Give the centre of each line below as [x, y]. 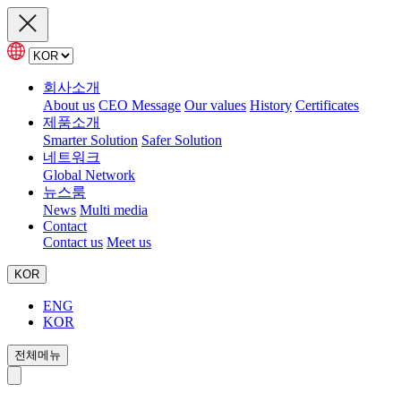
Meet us [129, 242]
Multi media [114, 210]
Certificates [327, 105]
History [271, 105]
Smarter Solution [90, 140]
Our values [215, 105]
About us [69, 105]
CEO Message [140, 105]
